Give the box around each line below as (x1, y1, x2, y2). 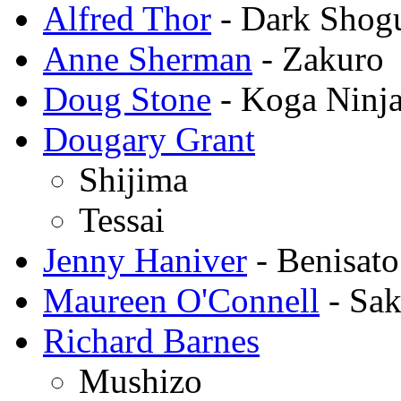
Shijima (79, 159, 188, 199)
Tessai (79, 200, 165, 239)
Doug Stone (43, 79, 211, 118)
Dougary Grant (43, 119, 255, 158)
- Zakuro (252, 38, 384, 78)
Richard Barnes (43, 320, 260, 360)
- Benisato (247, 240, 399, 279)
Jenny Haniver (43, 240, 247, 279)
